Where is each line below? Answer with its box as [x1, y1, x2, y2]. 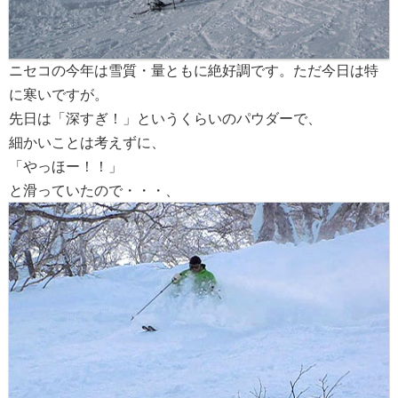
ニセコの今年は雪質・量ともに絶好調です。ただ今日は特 [9, 63, 378, 78]
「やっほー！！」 [9, 159, 123, 174]
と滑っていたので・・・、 [9, 183, 179, 198]
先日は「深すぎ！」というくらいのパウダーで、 [9, 111, 322, 126]
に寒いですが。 [9, 87, 108, 102]
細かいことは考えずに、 [9, 135, 165, 150]
